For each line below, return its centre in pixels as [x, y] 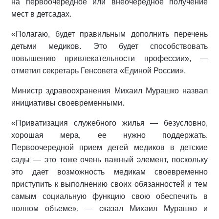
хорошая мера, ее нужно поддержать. [109, 135]
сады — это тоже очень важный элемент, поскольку [109, 160]
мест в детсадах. [41, 14]
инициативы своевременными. [68, 103]
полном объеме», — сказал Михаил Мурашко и [109, 209]
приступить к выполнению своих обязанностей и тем [109, 184]
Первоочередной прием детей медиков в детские [109, 148]
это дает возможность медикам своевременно [109, 172]
